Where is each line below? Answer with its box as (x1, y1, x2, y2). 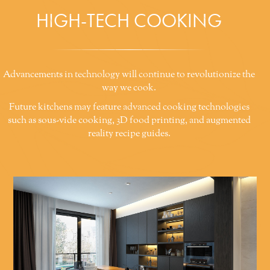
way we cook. (102, 81, 156, 95)
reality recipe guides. (87, 127, 171, 141)
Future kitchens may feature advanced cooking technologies (8, 101, 250, 115)
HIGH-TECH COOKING (36, 8, 222, 34)
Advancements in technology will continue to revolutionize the (3, 68, 255, 82)
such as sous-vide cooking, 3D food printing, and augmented (7, 114, 251, 128)
